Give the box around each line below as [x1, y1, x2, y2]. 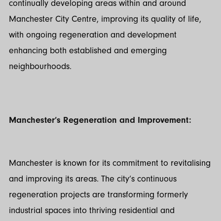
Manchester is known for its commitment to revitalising [9, 157, 211, 168]
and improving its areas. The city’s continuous [9, 173, 177, 184]
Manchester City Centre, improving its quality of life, [9, 14, 201, 25]
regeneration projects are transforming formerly [9, 189, 188, 200]
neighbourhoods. [9, 61, 74, 72]
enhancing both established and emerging [9, 45, 167, 56]
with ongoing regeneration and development [9, 30, 177, 40]
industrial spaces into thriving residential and [9, 205, 175, 216]
